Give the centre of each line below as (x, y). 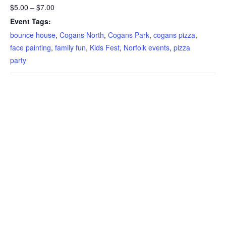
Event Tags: (31, 21)
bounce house (33, 35)
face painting (31, 47)
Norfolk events (147, 47)
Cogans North (82, 35)
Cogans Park (129, 35)
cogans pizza (174, 35)
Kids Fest (105, 47)
